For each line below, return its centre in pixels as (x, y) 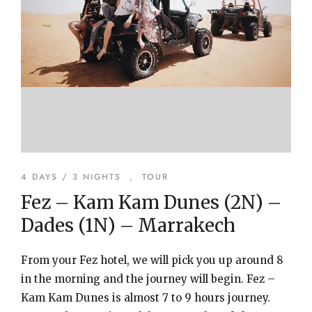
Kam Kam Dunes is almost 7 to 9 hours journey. (146, 298)
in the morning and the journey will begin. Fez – (148, 279)
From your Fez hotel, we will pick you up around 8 (152, 260)
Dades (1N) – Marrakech (128, 225)
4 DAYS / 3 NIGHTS (71, 177)
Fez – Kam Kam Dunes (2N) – (151, 202)
